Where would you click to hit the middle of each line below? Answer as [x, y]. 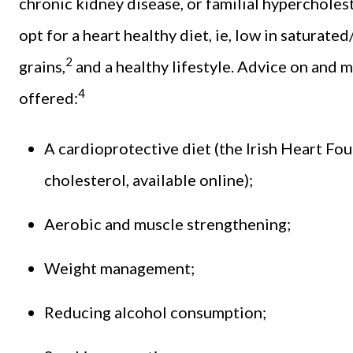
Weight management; [119, 268]
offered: [48, 97]
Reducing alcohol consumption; [155, 312]
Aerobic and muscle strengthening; [167, 223]
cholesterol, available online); [149, 179]
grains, [42, 66]
